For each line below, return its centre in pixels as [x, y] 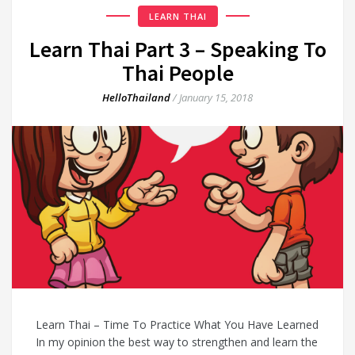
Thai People [177, 73]
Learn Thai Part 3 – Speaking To [177, 49]
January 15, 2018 [216, 97]
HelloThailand [136, 97]
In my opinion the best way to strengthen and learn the [177, 342]
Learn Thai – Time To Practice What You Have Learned [177, 324]
